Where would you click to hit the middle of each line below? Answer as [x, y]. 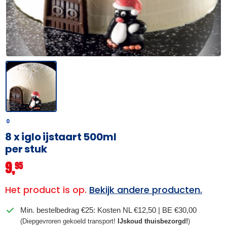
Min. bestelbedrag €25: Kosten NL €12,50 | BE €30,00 [108, 210]
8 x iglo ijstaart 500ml [61, 137]
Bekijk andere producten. [146, 190]
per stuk [26, 149]
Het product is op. [47, 190]
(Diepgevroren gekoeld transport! [69, 221]
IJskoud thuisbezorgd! [153, 221]
